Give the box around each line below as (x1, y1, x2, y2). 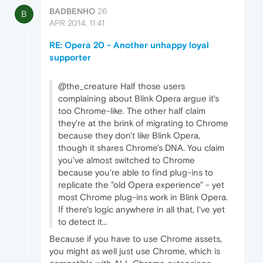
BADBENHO (49, 6, 95, 16)
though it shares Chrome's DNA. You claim (58, 142, 224, 153)
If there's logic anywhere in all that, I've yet (58, 204, 225, 214)
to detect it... (58, 216, 107, 227)
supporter (49, 52, 91, 62)
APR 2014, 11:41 (49, 18, 104, 28)
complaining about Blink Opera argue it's (58, 93, 219, 103)
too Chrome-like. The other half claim (58, 105, 205, 116)
